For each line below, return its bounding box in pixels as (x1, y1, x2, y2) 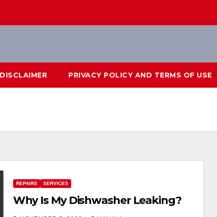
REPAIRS (15, 181, 37, 186)
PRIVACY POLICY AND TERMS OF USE (68, 70, 212, 79)
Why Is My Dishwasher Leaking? (13, 194, 182, 207)
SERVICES (43, 181, 68, 186)
